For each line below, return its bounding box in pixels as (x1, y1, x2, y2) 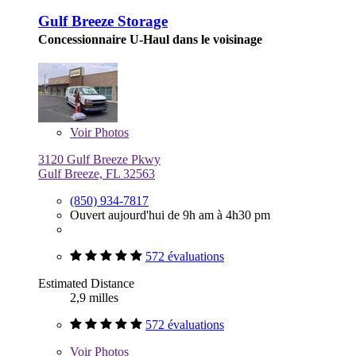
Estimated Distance (38, 276, 134, 290)
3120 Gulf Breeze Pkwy (38, 152, 161, 166)
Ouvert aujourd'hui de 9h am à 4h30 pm (70, 207, 270, 222)
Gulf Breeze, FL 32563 (38, 166, 155, 180)
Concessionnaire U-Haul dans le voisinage (38, 33, 262, 47)
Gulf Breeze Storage (38, 13, 168, 30)
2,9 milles (70, 290, 118, 304)
